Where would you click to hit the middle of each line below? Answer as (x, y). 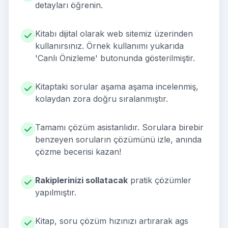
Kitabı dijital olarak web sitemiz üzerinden (114, 34)
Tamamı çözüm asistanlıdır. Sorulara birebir (119, 127)
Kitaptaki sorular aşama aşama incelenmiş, (117, 87)
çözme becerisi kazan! (78, 152)
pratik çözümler (160, 180)
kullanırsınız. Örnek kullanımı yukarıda (109, 46)
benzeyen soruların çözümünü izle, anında (118, 139)
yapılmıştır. (56, 192)
